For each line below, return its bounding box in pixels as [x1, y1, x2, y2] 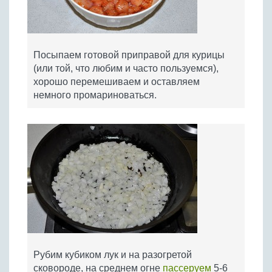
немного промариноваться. [33, 90, 157, 100]
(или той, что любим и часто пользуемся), [33, 63, 219, 73]
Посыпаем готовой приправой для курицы [33, 50, 225, 60]
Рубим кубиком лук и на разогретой [33, 250, 192, 260]
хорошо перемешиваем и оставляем [33, 76, 200, 87]
